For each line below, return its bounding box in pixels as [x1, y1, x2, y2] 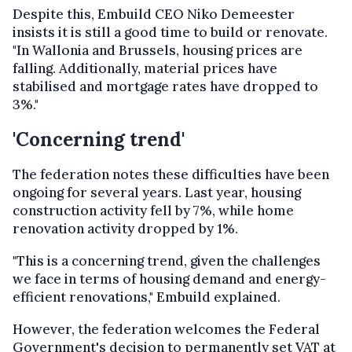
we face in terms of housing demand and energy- [13, 270, 326, 288]
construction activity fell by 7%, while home [13, 202, 294, 219]
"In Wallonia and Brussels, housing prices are [13, 42, 302, 59]
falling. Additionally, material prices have [13, 60, 277, 77]
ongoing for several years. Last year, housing [13, 184, 301, 201]
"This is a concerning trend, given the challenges [13, 252, 321, 269]
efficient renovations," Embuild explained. [13, 288, 280, 306]
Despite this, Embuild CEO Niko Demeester [13, 5, 295, 23]
